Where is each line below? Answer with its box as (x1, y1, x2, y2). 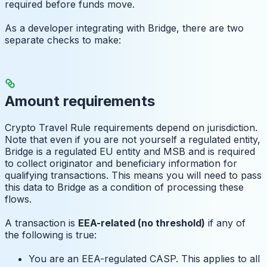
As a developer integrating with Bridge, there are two (5, 22, 244, 35)
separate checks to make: (5, 34, 121, 46)
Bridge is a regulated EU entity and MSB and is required (5, 145, 255, 158)
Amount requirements (5, 92, 155, 110)
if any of (205, 217, 246, 229)
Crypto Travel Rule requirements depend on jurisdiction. (5, 122, 257, 134)
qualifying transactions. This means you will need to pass (5, 169, 262, 182)
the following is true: (5, 229, 97, 241)
